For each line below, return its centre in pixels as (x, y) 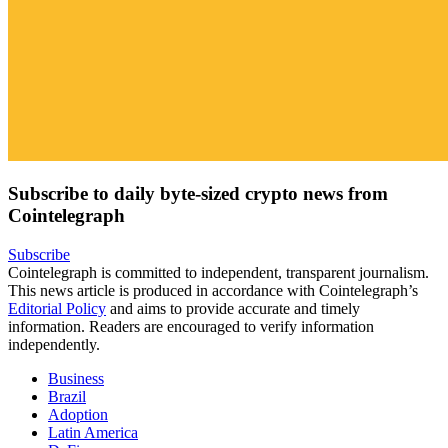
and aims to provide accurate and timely (233, 308)
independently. (54, 344)
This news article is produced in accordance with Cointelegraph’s (213, 290)
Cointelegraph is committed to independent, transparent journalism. (218, 272)
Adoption (78, 414)
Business (76, 378)
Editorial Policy (57, 308)
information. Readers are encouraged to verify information (191, 326)
